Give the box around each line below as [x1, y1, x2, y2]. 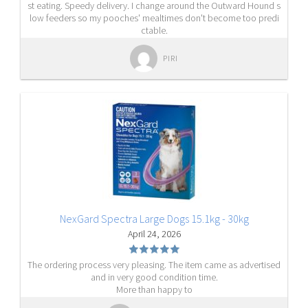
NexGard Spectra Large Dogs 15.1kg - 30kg [59, 212, 249, 225]
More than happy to [115, 283, 192, 296]
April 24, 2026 [127, 228, 181, 240]
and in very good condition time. [90, 271, 218, 283]
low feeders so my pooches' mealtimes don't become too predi [29, 12, 279, 24]
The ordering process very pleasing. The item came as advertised [27, 258, 280, 271]
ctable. [140, 24, 168, 36]
